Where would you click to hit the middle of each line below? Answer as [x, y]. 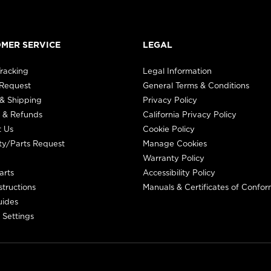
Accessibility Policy [179, 172]
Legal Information [177, 70]
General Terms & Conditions [196, 85]
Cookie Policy [169, 129]
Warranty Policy [174, 158]
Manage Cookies [175, 143]
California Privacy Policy [190, 114]
